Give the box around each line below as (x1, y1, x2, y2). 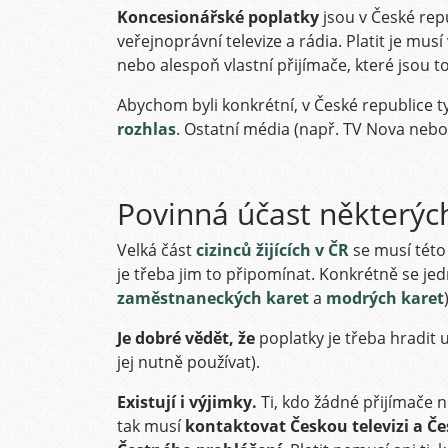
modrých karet (326, 287, 444, 309)
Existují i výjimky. (117, 391, 257, 413)
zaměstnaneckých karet (117, 287, 309, 309)
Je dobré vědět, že (117, 327, 259, 349)
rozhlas (117, 118, 176, 140)
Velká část (117, 239, 196, 261)
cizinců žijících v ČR (196, 239, 349, 261)
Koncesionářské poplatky (117, 6, 319, 28)
